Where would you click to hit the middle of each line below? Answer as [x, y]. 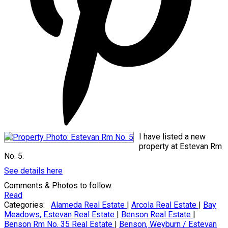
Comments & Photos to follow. [58, 185]
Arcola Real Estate [165, 205]
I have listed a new [172, 136]
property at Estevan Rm [180, 146]
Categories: [24, 205]
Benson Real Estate [157, 214]
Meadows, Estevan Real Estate [60, 214]
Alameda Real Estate [89, 205]
